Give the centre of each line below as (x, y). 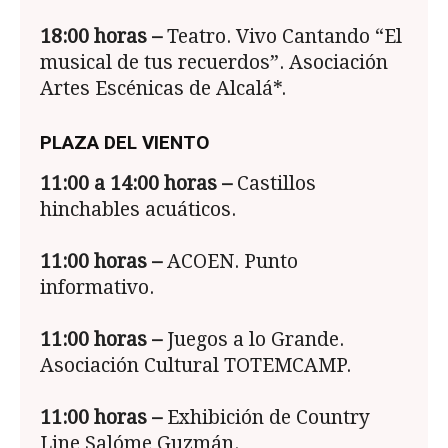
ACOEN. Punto (230, 262)
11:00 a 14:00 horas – (136, 184)
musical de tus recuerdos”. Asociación (214, 63)
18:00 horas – (101, 37)
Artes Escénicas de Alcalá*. (163, 89)
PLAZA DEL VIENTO (124, 143)
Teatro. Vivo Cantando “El (282, 37)
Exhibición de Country (266, 418)
